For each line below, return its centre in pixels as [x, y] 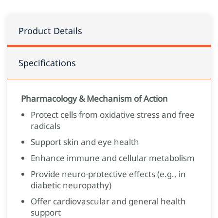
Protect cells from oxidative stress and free [113, 115]
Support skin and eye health [85, 142]
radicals [45, 126]
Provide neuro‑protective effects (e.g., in [108, 174]
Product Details [50, 31]
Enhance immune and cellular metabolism [113, 158]
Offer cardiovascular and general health [108, 201]
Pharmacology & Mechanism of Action [94, 99]
